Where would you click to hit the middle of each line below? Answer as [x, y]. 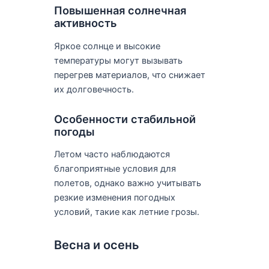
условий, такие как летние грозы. [126, 212]
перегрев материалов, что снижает [129, 75]
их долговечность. [94, 89]
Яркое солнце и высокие [107, 46]
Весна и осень [96, 245]
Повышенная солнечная [120, 11]
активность [85, 23]
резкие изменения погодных [114, 198]
